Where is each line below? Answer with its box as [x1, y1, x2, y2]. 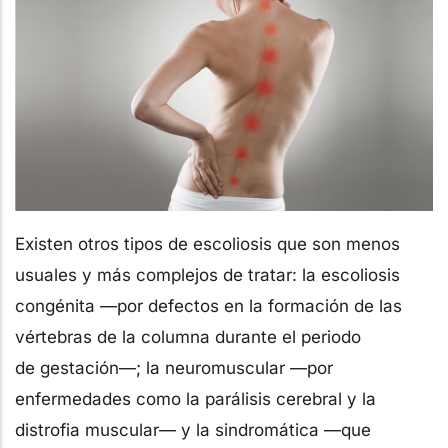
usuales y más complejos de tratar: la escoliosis [15, 265, 400, 286]
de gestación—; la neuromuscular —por [15, 358, 333, 379]
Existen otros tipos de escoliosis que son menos [15, 234, 400, 255]
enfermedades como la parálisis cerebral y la [15, 389, 376, 410]
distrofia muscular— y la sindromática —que [15, 420, 371, 441]
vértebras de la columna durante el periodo [15, 327, 361, 348]
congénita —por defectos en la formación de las [15, 296, 402, 317]
